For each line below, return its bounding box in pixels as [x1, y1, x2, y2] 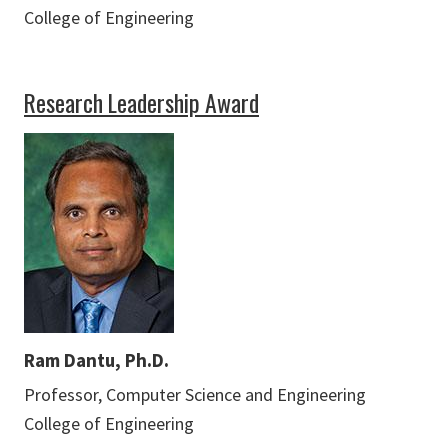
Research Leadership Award [24, 85, 259, 121]
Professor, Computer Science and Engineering [24, 383, 366, 407]
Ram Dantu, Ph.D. [24, 348, 169, 373]
